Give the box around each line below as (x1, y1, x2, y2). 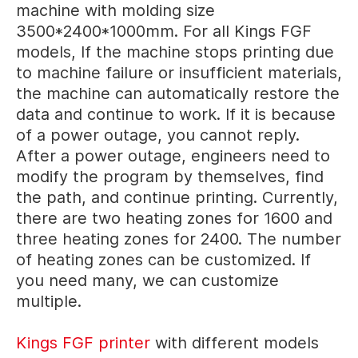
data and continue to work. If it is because (16, 104, 336, 124)
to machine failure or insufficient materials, (16, 62, 342, 82)
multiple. (16, 291, 86, 311)
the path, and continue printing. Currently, (16, 187, 338, 207)
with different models (150, 332, 319, 352)
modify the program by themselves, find (16, 166, 324, 186)
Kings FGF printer (16, 332, 150, 352)
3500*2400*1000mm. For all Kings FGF (16, 21, 312, 41)
